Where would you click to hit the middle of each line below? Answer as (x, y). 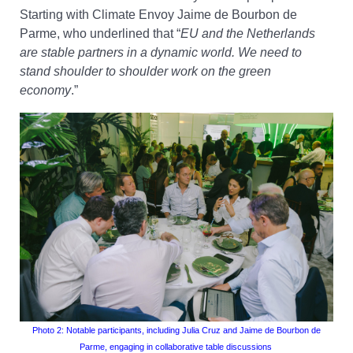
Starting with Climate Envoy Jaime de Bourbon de (158, 15)
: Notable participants (102, 331)
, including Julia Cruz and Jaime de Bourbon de (231, 331)
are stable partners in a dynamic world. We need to (161, 53)
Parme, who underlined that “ (100, 34)
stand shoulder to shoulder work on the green (145, 72)
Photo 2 (47, 331)
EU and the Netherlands (248, 34)
